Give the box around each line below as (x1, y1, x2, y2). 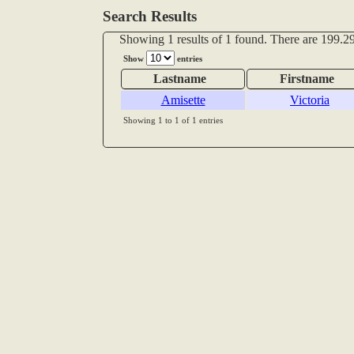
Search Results (103, 8, 197, 25)
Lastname (153, 72, 206, 86)
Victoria (290, 93, 330, 107)
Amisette (160, 93, 205, 107)
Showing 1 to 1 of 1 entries (123, 115, 223, 126)
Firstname (279, 72, 334, 86)
